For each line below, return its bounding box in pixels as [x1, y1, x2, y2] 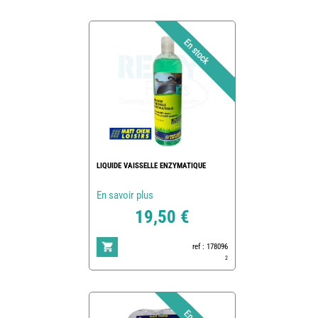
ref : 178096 [192, 241, 228, 251]
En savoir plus [96, 188, 153, 202]
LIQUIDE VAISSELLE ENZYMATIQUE [96, 160, 206, 170]
